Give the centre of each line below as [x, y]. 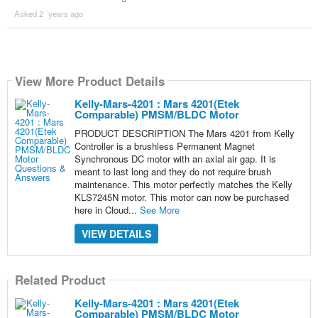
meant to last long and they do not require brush [172, 172]
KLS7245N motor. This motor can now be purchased [181, 197]
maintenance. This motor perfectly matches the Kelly [183, 185]
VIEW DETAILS [116, 234]
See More [159, 210]
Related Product [60, 279]
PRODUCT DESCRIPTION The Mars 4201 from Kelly [184, 133]
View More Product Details [89, 81]
